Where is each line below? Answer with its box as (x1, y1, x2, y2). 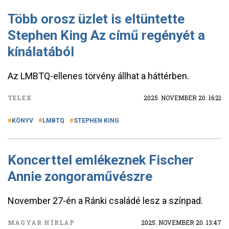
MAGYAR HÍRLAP (8, 218, 75, 226)
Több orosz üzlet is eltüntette (8, 11, 185, 27)
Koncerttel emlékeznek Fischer (8, 152, 194, 168)
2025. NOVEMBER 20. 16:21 (144, 94, 221, 102)
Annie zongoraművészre (8, 169, 152, 184)
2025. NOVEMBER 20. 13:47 (141, 218, 221, 226)
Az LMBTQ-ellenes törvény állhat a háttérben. (8, 71, 189, 81)
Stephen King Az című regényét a (8, 28, 205, 43)
